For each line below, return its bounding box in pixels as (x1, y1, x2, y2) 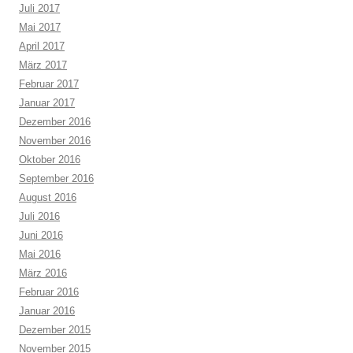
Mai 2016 (19, 248, 61, 260)
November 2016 (19, 135, 91, 147)
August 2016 (19, 191, 76, 203)
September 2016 (19, 173, 94, 184)
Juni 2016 (19, 229, 63, 241)
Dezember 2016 (19, 116, 91, 128)
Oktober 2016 (19, 154, 80, 165)
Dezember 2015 (19, 324, 91, 336)
